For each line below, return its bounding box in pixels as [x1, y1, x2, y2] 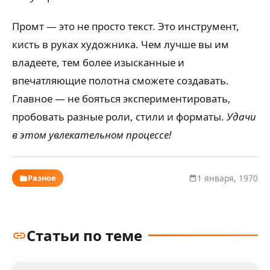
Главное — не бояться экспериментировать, [12, 92, 231, 106]
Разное [28, 172, 56, 184]
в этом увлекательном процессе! [12, 128, 171, 142]
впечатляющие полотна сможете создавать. [12, 74, 229, 88]
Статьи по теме [27, 225, 142, 245]
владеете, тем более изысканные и [12, 55, 184, 70]
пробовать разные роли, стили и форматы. [12, 110, 227, 124]
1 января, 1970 [197, 172, 258, 184]
